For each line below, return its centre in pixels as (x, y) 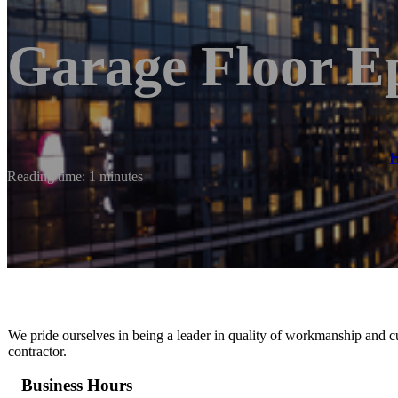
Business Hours (77, 386)
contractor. (37, 351)
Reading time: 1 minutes (75, 176)
